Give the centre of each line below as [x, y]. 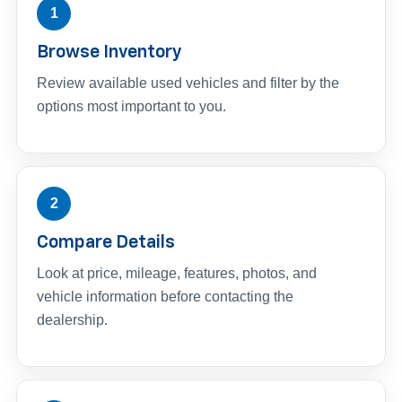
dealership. [72, 319]
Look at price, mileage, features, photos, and [177, 273]
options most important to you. [131, 106]
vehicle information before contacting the [165, 296]
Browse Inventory [109, 52]
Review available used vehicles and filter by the [188, 83]
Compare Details [106, 242]
